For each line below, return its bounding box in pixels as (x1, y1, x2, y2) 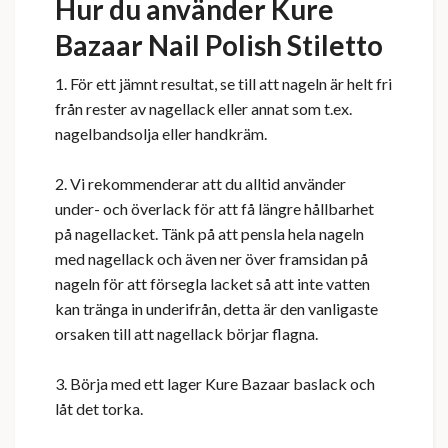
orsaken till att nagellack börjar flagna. (55, 324, 318, 344)
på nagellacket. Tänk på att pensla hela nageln (55, 224, 364, 244)
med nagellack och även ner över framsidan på (55, 249, 368, 269)
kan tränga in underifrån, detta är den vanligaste (55, 299, 378, 319)
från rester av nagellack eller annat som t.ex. (55, 99, 352, 119)
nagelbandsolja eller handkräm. (55, 124, 267, 144)
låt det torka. (55, 399, 143, 419)
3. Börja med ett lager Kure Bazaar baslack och (55, 374, 375, 394)
